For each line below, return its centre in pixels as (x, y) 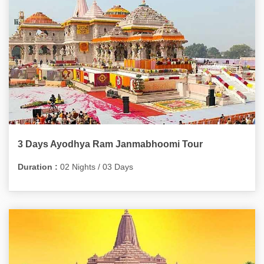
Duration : (38, 167)
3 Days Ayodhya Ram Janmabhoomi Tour (110, 144)
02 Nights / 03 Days (95, 167)
